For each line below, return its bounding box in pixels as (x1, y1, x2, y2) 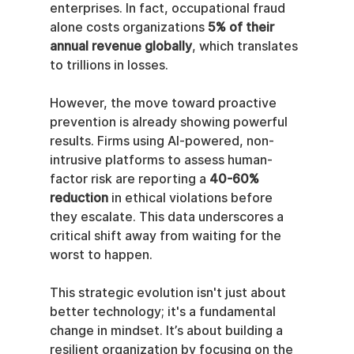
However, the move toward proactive (49, 96, 280, 111)
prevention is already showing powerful (49, 115, 291, 130)
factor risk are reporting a (49, 171, 209, 186)
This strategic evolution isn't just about (49, 285, 289, 300)
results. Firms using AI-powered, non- (49, 134, 274, 149)
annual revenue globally (49, 39, 192, 54)
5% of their (207, 20, 277, 35)
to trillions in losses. (49, 58, 168, 73)
